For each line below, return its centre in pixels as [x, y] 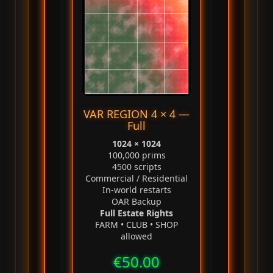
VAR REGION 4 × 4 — [136, 114]
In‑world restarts [136, 190]
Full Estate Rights [136, 213]
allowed [136, 236]
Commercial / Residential [136, 179]
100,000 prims [136, 155]
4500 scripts [136, 167]
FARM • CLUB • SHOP [136, 225]
